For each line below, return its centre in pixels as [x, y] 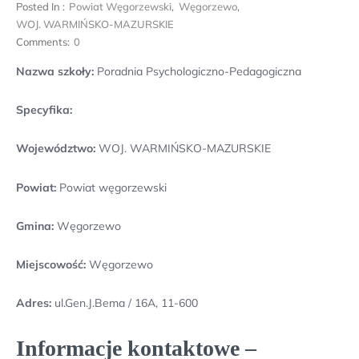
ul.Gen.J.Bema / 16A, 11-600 [126, 303]
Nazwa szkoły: [55, 71]
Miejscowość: [51, 264]
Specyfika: [44, 110]
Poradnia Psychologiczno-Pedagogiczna [198, 71]
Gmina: [35, 226]
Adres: [35, 303]
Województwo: [56, 149]
